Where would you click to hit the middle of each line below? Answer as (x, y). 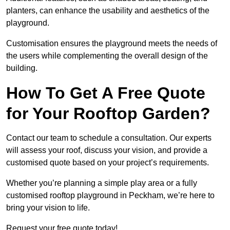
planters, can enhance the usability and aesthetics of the (108, 11)
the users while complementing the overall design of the (107, 56)
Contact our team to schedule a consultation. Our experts (109, 138)
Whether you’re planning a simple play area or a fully (102, 183)
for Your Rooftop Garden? (108, 114)
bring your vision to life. (49, 208)
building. (22, 68)
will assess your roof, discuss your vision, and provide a (107, 150)
